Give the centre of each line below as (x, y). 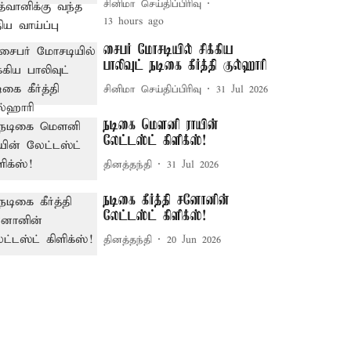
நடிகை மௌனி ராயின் (161, 126)
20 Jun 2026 (194, 240)
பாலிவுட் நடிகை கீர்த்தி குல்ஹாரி (186, 66)
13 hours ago (134, 22)
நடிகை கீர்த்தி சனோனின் (167, 201)
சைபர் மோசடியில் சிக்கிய (169, 50)
